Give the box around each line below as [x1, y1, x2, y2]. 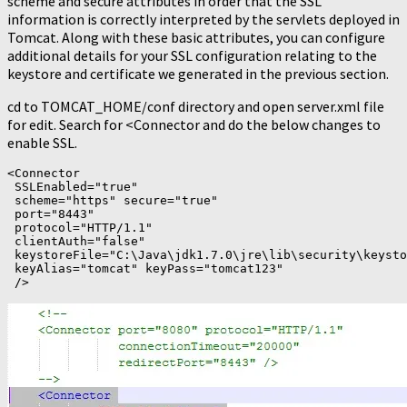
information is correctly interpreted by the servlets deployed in [7, 10, 400, 29]
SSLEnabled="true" [7, 180, 138, 194]
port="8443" [7, 207, 94, 222]
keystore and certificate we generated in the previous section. [7, 65, 389, 84]
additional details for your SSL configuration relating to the [7, 46, 377, 65]
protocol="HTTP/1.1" [7, 221, 153, 235]
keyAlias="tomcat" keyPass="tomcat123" [7, 262, 283, 276]
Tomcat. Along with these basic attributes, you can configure [7, 28, 385, 47]
